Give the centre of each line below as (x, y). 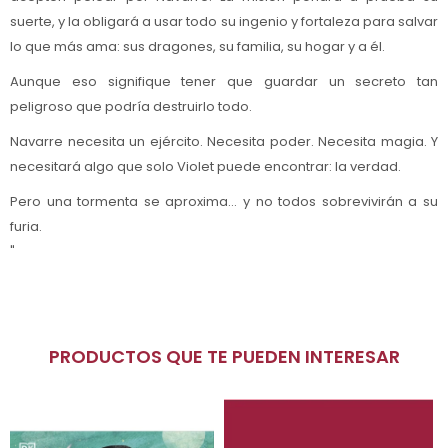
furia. (26, 226)
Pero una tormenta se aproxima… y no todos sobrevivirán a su (224, 201)
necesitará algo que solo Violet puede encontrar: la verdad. (205, 166)
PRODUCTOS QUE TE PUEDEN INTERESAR (229, 356)
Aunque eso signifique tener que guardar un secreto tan (224, 81)
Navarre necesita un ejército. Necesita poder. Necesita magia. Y (224, 141)
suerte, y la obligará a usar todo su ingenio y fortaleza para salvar (224, 21)
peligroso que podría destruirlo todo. (131, 106)
